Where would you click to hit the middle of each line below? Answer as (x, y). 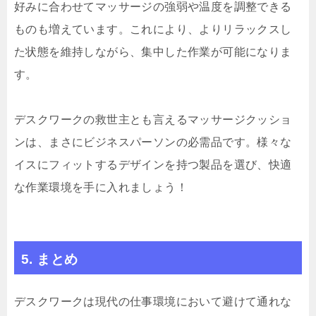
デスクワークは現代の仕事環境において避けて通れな (153, 302)
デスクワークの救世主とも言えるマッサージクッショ (153, 120)
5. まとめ (50, 260)
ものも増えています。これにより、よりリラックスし (153, 30)
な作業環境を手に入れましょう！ (101, 188)
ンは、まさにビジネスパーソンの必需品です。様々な (153, 142)
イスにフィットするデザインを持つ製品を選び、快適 (153, 165)
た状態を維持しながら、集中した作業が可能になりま (153, 52)
